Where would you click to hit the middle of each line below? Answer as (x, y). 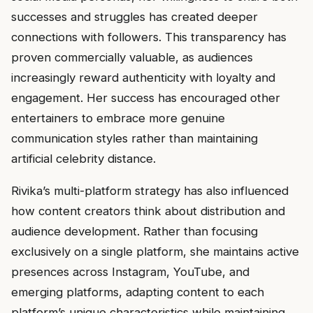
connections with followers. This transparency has (149, 37)
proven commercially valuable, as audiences (132, 57)
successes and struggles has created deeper (134, 16)
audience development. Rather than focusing (134, 231)
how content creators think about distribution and (148, 211)
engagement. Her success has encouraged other (146, 97)
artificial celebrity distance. (83, 158)
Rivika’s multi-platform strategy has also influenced (150, 190)
